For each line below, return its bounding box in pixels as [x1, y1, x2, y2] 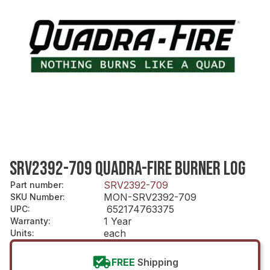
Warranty [10, 215, 48, 226]
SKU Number [10, 191, 63, 202]
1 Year [104, 215, 132, 227]
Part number [10, 179, 61, 190]
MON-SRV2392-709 [104, 190, 196, 203]
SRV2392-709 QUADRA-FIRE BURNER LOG [10, 157, 245, 181]
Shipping [137, 256, 178, 268]
